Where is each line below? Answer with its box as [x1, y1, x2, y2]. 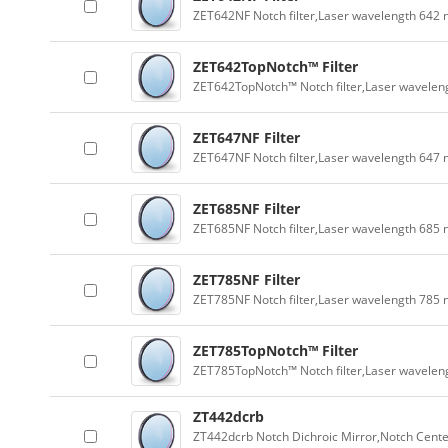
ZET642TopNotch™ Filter [193, 57, 358, 76]
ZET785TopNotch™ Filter [193, 341, 358, 360]
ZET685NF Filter [193, 199, 300, 218]
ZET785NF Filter [193, 270, 300, 289]
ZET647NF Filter [193, 128, 300, 147]
